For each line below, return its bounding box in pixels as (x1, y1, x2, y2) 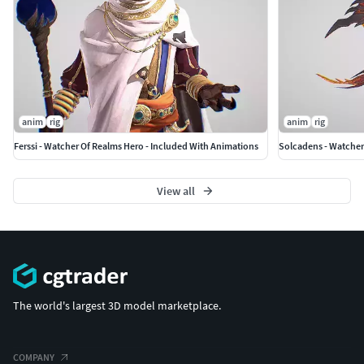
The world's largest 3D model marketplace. (13, 298, 221, 314)
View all (156, 183, 195, 198)
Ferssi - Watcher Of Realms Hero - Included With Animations (14, 139, 258, 152)
